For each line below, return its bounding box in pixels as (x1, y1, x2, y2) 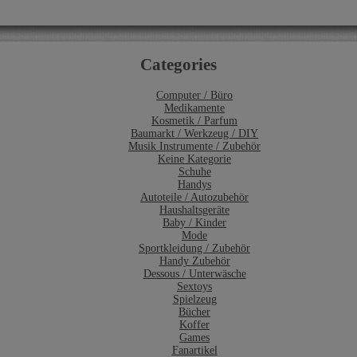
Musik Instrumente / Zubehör (128, 139, 261, 152)
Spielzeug (172, 292, 217, 305)
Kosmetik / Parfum (151, 114, 237, 127)
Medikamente (164, 101, 225, 114)
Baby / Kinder (163, 216, 226, 229)
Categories (140, 55, 217, 75)
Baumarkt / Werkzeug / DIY (131, 127, 258, 139)
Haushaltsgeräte (159, 203, 229, 216)
